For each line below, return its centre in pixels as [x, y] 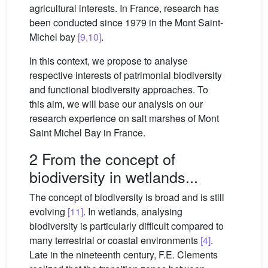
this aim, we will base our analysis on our [116, 104]
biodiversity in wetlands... [114, 177]
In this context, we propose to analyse [109, 61]
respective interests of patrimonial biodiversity [126, 75]
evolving [48, 212]
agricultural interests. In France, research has [124, 8]
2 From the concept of [102, 159]
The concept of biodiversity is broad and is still [127, 197]
